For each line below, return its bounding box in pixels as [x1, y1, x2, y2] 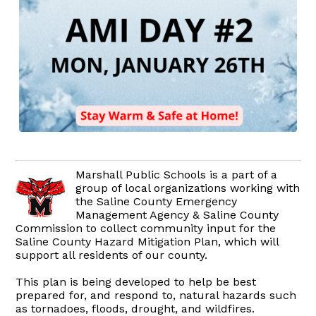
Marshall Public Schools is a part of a [75, 168, 278, 182]
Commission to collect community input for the [16, 221, 276, 236]
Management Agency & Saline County [75, 208, 279, 222]
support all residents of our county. [16, 248, 208, 262]
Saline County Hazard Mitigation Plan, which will [16, 235, 279, 249]
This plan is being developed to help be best [16, 275, 257, 289]
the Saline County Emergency [75, 195, 238, 209]
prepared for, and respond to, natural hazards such [16, 288, 297, 303]
